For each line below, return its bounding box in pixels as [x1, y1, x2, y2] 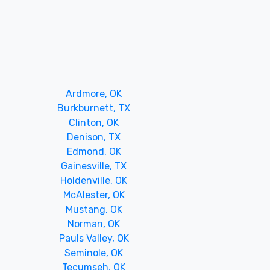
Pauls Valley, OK [58, 232, 129, 244]
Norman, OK [67, 218, 121, 230]
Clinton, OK [69, 116, 119, 128]
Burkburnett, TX [57, 102, 131, 114]
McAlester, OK [63, 189, 125, 201]
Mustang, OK [65, 203, 122, 215]
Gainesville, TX [61, 160, 127, 172]
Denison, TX [67, 131, 121, 143]
